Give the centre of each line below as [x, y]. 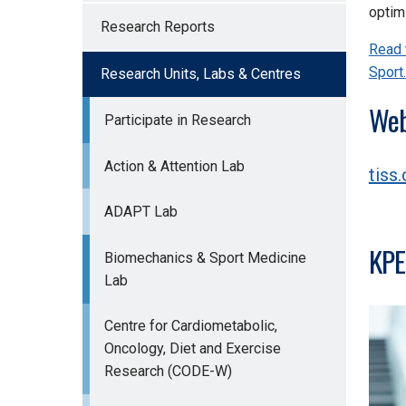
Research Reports [157, 26]
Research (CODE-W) [168, 372]
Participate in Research [177, 121]
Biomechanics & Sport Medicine [205, 257]
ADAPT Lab [140, 212]
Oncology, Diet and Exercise [192, 349]
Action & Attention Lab [174, 166]
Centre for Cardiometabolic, [190, 326]
